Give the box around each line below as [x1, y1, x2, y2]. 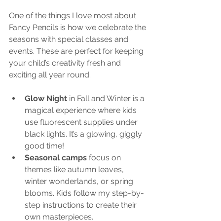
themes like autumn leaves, [25, 164, 126, 174]
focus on [87, 152, 123, 162]
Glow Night [25, 93, 67, 103]
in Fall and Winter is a [67, 93, 147, 103]
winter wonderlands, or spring [25, 176, 135, 186]
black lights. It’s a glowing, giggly [25, 129, 144, 139]
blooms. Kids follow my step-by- [25, 188, 144, 198]
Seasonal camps [25, 152, 87, 162]
